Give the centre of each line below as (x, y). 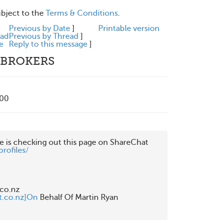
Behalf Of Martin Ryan (78, 197)
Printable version (129, 28)
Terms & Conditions (82, 13)
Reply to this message (48, 44)
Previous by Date (40, 28)
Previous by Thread (44, 36)
